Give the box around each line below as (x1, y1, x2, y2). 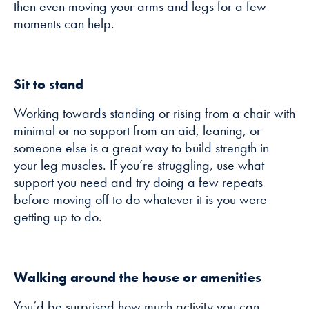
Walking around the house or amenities (14, 268, 261, 286)
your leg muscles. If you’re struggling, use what (14, 155, 264, 174)
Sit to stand (14, 74, 83, 93)
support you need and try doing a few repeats (14, 172, 263, 191)
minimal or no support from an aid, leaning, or (14, 121, 261, 139)
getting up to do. (14, 207, 102, 226)
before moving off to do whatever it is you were (14, 190, 267, 208)
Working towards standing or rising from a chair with (14, 103, 295, 122)
